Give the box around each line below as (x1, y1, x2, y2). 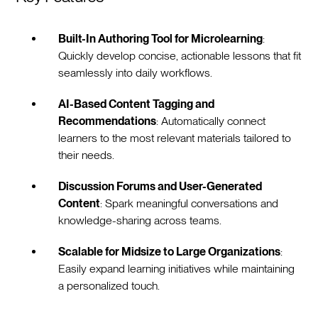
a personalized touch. (58, 278, 160, 292)
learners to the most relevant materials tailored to (58, 131, 292, 145)
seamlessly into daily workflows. (58, 65, 213, 79)
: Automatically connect (156, 114, 266, 128)
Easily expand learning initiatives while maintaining (58, 261, 295, 275)
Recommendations (58, 114, 157, 128)
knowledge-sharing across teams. (58, 213, 222, 227)
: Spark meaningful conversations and (100, 196, 279, 210)
